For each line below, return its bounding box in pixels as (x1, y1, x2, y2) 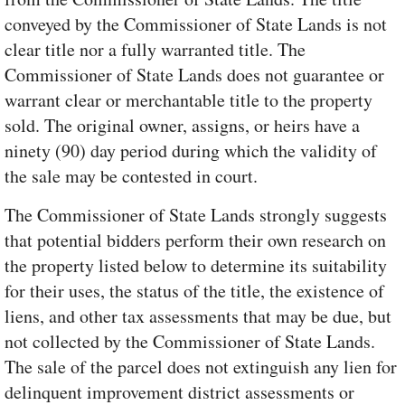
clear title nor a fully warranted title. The (5, 37, 306, 62)
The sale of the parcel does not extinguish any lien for (5, 354, 397, 380)
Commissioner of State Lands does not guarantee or (5, 62, 384, 88)
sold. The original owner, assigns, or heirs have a (5, 113, 360, 138)
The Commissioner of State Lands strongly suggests (5, 202, 387, 228)
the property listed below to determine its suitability (5, 253, 387, 278)
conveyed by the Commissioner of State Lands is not (5, 12, 387, 37)
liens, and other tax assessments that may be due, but (5, 304, 391, 329)
